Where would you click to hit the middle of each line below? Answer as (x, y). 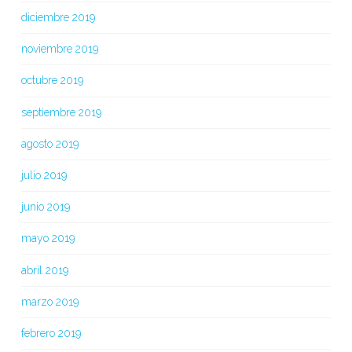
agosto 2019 (49, 143)
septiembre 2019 (61, 112)
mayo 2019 (48, 238)
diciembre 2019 (58, 18)
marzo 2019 (49, 301)
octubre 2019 (52, 81)
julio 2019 (44, 176)
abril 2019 (44, 270)
